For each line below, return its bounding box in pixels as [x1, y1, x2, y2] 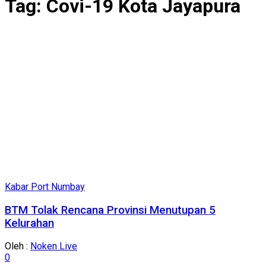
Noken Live [30, 240, 77, 252]
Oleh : [5, 240, 30, 252]
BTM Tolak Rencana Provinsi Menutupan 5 [5, 203, 216, 217]
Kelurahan [5, 216, 54, 230]
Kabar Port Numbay [5, 180, 85, 192]
